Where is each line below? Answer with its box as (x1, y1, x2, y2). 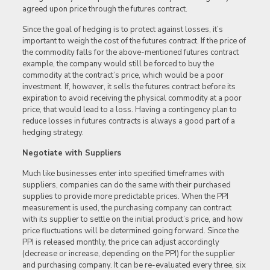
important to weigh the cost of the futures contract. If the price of (22, 36, 246, 47)
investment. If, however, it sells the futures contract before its (22, 81, 236, 93)
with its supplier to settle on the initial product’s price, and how (22, 214, 243, 225)
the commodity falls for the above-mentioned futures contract (22, 47, 239, 58)
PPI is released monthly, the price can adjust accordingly (22, 237, 219, 248)
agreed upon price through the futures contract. (22, 4, 187, 15)
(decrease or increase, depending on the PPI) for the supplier (22, 248, 235, 260)
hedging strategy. (22, 127, 84, 139)
